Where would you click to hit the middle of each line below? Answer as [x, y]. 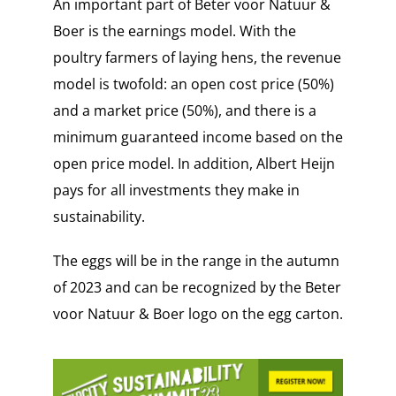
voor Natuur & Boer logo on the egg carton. [198, 314]
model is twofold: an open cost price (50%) [193, 84]
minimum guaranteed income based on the [198, 137]
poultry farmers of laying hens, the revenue [197, 58]
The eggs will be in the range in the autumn [196, 261]
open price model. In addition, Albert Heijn [194, 164]
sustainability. [99, 217]
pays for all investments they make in [176, 190]
